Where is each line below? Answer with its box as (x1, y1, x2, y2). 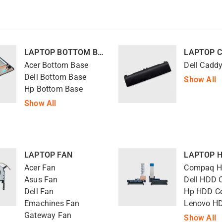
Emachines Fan (24, 199, 80, 209)
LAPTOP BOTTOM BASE (97, 47, 104, 57)
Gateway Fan (24, 211, 72, 221)
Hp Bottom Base (24, 84, 83, 94)
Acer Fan (24, 164, 56, 173)
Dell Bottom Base (24, 72, 87, 82)
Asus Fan (24, 175, 58, 185)
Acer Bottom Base (24, 60, 89, 70)
